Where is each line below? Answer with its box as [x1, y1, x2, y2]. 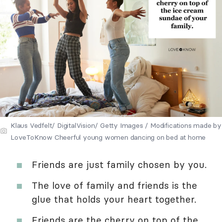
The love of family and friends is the [32, 179, 197, 191]
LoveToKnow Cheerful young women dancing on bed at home [10, 132, 206, 142]
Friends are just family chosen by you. [32, 158, 207, 170]
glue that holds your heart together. [32, 193, 196, 205]
